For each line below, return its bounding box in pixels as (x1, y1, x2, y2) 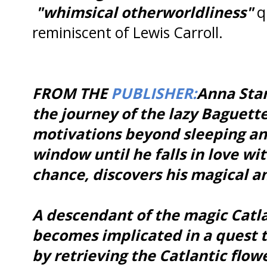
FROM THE (32, 82, 111, 103)
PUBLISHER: (111, 82, 197, 103)
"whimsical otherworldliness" (32, 1, 253, 22)
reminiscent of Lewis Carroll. (32, 21, 223, 42)
